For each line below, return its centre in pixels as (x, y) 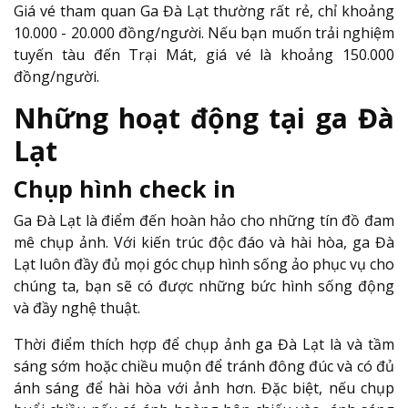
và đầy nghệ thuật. (79, 308)
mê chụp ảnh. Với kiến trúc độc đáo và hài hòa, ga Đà (204, 243)
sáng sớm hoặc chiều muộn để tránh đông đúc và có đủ (204, 367)
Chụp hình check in (128, 189)
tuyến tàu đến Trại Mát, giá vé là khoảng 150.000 (204, 55)
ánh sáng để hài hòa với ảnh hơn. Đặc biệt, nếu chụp (204, 388)
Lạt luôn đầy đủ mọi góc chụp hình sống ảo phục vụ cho (204, 265)
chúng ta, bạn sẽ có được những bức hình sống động (204, 286)
